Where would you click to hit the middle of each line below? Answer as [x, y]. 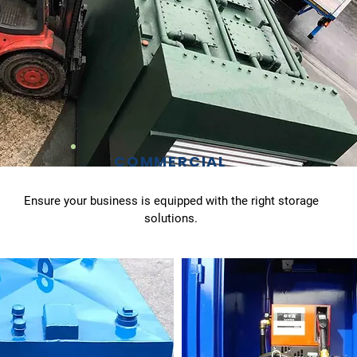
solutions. [171, 218]
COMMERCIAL [171, 161]
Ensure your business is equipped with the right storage [171, 200]
